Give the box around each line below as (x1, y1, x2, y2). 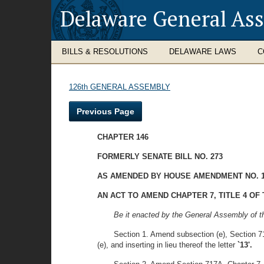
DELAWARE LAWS (169, 47, 236, 56)
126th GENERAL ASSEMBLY (69, 82, 170, 91)
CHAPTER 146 (97, 133, 148, 141)
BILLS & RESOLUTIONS (62, 47, 148, 56)
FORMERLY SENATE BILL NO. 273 (97, 152, 223, 161)
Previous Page (77, 107, 134, 116)
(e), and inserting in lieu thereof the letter (97, 240, 237, 249)
